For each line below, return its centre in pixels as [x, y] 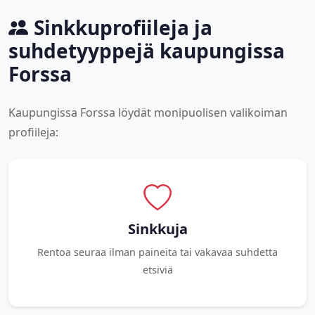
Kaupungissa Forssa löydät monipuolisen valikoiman [148, 112]
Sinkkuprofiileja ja [123, 27]
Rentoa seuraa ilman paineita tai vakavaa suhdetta [157, 252]
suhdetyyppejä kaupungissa [147, 50]
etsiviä [157, 269]
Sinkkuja [157, 229]
